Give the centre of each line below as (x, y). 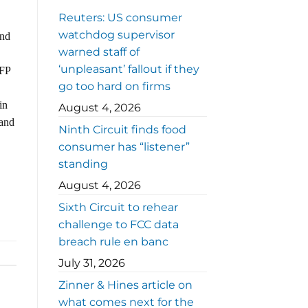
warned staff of (99, 52)
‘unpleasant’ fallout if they (129, 69)
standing (83, 164)
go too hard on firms (114, 87)
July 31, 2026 (91, 263)
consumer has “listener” (124, 147)
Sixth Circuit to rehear (118, 208)
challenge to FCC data (118, 225)
